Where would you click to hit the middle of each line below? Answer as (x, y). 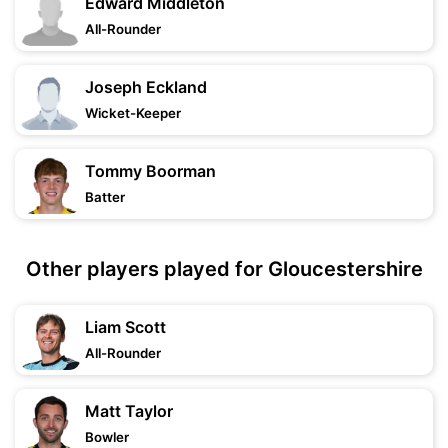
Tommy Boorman (150, 171)
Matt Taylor (129, 411)
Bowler (107, 437)
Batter (105, 197)
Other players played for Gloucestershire (224, 269)
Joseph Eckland (146, 87)
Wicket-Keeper (133, 113)
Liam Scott (125, 327)
